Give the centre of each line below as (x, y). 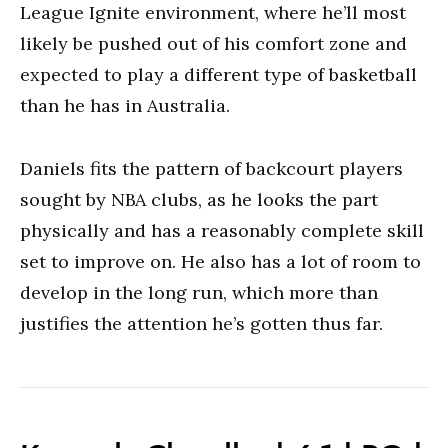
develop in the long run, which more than (199, 292)
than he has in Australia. (125, 105)
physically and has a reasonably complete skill (222, 230)
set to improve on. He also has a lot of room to (220, 261)
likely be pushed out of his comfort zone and (213, 43)
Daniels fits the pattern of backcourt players (211, 168)
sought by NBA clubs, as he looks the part (199, 199)
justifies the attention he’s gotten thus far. (201, 323)
